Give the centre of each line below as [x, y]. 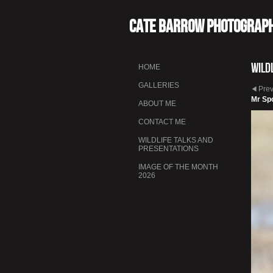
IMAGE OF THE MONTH [178, 167]
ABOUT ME [157, 103]
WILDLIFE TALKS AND [176, 140]
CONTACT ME [162, 122]
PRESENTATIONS [168, 148]
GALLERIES [159, 85]
